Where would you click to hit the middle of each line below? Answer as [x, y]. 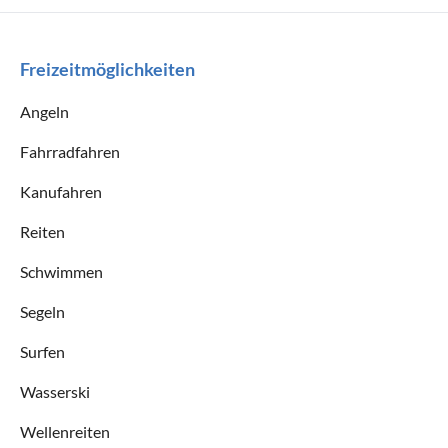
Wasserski [55, 391]
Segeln [42, 311]
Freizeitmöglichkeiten [107, 68]
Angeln [44, 111]
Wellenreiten [65, 431]
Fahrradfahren [70, 151]
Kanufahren [61, 191]
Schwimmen [61, 271]
